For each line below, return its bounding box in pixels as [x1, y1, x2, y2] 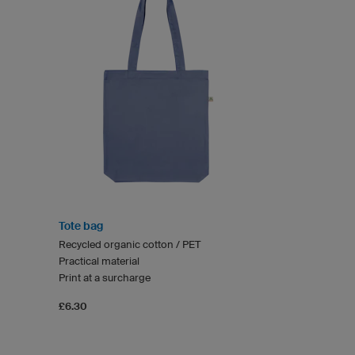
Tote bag [59, 219, 103, 232]
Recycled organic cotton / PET [59, 238, 200, 250]
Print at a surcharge [59, 271, 151, 284]
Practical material [59, 254, 139, 267]
